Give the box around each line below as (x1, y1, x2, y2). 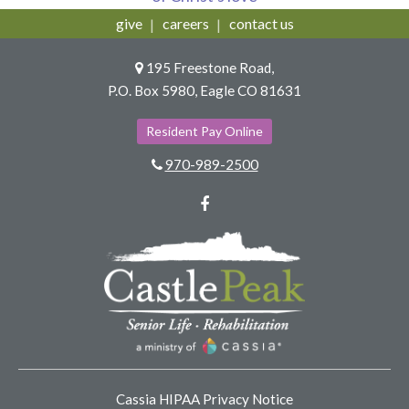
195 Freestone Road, (146, 58, 274, 76)
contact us (228, 14, 294, 32)
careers (162, 14, 209, 32)
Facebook (209, 193, 280, 214)
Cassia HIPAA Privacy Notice (116, 390, 293, 407)
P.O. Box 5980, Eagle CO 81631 (108, 81, 301, 99)
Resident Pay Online (146, 122, 263, 139)
